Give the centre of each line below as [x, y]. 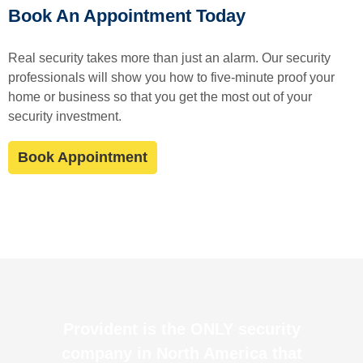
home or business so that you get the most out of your [160, 97]
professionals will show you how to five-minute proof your [171, 78]
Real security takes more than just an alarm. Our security [169, 58]
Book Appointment [83, 157]
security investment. [65, 117]
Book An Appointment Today [127, 16]
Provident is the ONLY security [181, 329]
